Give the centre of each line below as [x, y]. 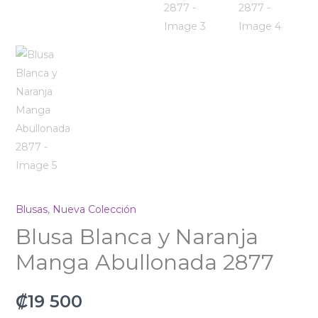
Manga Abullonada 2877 [144, 262]
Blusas [31, 209]
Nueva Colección [94, 209]
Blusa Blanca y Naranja [137, 236]
